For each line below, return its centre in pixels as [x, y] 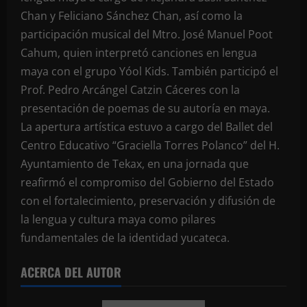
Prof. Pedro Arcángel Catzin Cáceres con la [130, 90]
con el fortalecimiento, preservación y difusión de [148, 201]
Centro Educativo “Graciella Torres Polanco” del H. [150, 145]
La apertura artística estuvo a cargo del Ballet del [147, 127]
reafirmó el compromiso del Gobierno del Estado [147, 182]
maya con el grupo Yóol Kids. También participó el [149, 71]
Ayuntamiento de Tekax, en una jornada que [135, 164]
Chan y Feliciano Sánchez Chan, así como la [132, 16]
